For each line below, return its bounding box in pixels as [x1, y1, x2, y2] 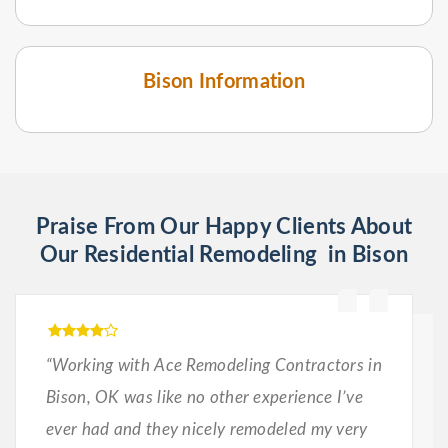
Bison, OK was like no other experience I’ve [46, 388, 363, 406]
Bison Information [142, 71, 306, 92]
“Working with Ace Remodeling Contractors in [46, 356, 382, 374]
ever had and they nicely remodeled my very [46, 420, 368, 438]
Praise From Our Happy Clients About [35, 215, 413, 238]
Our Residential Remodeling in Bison [39, 243, 409, 266]
